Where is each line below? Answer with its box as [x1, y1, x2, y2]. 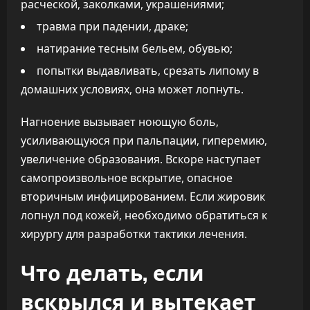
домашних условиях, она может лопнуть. [21, 82, 244, 97]
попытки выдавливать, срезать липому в [37, 63, 259, 78]
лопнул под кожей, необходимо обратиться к [21, 208, 267, 223]
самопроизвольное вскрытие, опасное [21, 170, 232, 185]
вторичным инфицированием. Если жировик [21, 189, 265, 204]
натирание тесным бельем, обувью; [37, 41, 232, 56]
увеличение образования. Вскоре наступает [21, 152, 261, 167]
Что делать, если [21, 256, 204, 287]
